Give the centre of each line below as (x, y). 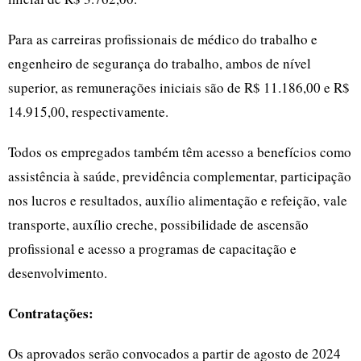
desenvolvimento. (58, 273)
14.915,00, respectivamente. (88, 112)
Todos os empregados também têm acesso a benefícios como (180, 152)
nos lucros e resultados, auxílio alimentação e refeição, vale (178, 201)
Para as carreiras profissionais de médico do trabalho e (163, 39)
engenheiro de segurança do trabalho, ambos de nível (160, 64)
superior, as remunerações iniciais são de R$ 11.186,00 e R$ (179, 88)
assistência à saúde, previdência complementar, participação (180, 176)
